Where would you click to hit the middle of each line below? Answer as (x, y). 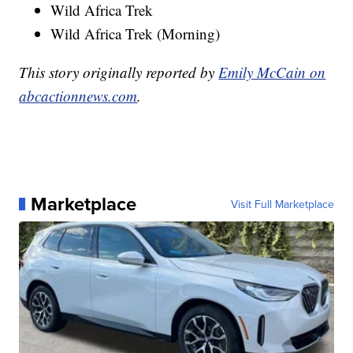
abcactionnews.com (78, 96)
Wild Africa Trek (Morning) (136, 34)
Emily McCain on (272, 72)
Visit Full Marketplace (282, 204)
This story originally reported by (119, 72)
